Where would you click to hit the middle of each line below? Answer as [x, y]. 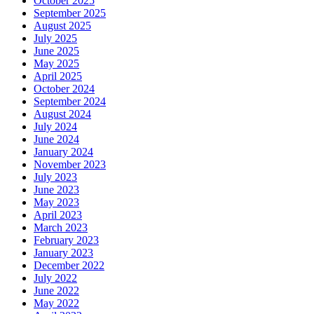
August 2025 [62, 25]
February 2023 [66, 240]
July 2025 [55, 38]
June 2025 [56, 50]
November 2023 [70, 164]
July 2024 [55, 126]
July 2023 [55, 177]
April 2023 [58, 214]
